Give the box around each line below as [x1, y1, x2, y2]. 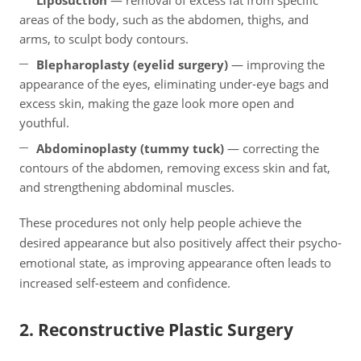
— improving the [228, 56, 325, 73]
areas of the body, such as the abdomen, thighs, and [19, 11, 309, 28]
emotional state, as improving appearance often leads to [19, 255, 331, 272]
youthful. [19, 114, 69, 131]
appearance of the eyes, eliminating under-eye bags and [19, 76, 329, 93]
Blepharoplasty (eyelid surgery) [36, 56, 228, 73]
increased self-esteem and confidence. [19, 275, 230, 292]
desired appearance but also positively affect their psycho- [19, 234, 342, 251]
